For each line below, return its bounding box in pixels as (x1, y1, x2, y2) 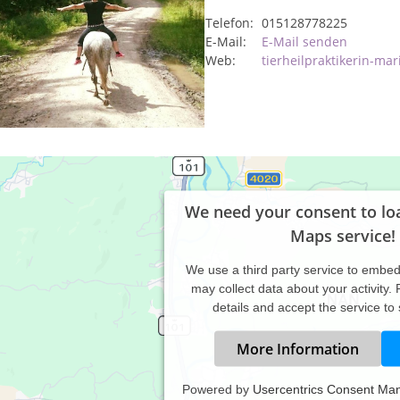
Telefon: (205, 14, 254, 31)
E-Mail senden (262, 33, 347, 50)
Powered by (182, 381, 253, 396)
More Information (236, 338, 359, 359)
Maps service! (290, 224, 396, 246)
